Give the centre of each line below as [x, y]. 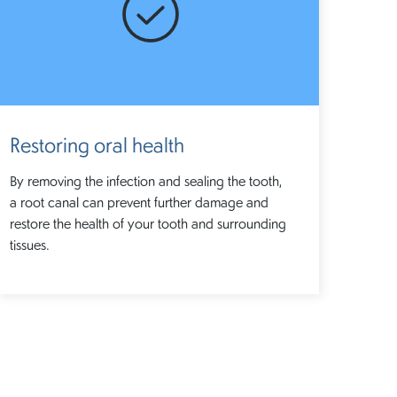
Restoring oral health [97, 144]
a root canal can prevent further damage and [140, 201]
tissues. [30, 244]
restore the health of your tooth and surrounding [148, 222]
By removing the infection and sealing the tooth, [146, 180]
